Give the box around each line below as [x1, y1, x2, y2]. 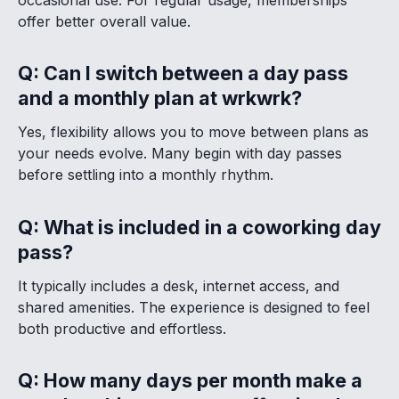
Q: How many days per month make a [18, 368, 362, 392]
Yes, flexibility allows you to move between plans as [18, 123, 369, 142]
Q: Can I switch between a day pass [18, 61, 348, 85]
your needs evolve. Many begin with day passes [18, 144, 342, 163]
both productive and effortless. [18, 319, 226, 338]
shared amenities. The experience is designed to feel [18, 297, 370, 316]
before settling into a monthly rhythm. [18, 166, 273, 184]
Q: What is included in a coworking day [18, 215, 381, 239]
